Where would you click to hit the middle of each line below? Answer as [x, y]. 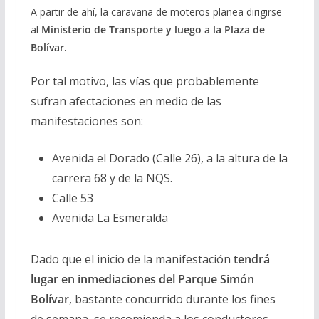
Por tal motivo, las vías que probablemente [145, 81]
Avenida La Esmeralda [110, 218]
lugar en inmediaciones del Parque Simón [142, 279]
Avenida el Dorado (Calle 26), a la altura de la [169, 158]
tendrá [251, 259]
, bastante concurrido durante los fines [172, 299]
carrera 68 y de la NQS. [112, 178]
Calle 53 [72, 198]
